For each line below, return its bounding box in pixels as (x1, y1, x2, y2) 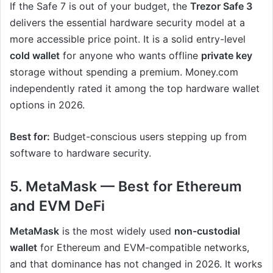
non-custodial (174, 224, 240, 237)
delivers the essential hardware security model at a (10, 16, 245, 29)
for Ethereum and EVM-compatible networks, (37, 241, 249, 253)
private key (201, 49, 252, 62)
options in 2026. (10, 99, 85, 112)
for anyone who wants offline (60, 49, 201, 62)
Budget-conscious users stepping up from (50, 130, 247, 143)
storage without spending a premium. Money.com (10, 66, 238, 79)
